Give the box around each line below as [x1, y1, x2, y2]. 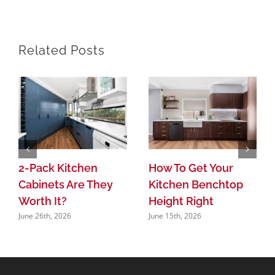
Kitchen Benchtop [148, 177, 243, 191]
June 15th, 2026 [148, 211, 201, 222]
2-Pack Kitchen [18, 161, 98, 174]
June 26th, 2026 [18, 211, 71, 222]
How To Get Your [148, 161, 233, 174]
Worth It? [18, 194, 67, 207]
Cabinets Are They [18, 177, 113, 191]
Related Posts [18, 43, 105, 58]
